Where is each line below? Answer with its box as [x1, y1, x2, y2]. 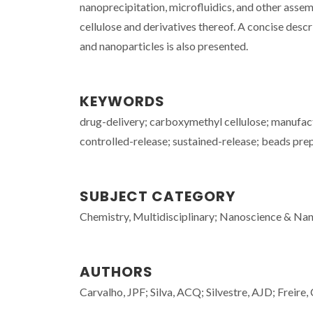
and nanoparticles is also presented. [80, 39, 248, 52]
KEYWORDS [80, 92, 165, 111]
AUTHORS [80, 262, 153, 282]
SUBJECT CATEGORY [80, 187, 235, 206]
